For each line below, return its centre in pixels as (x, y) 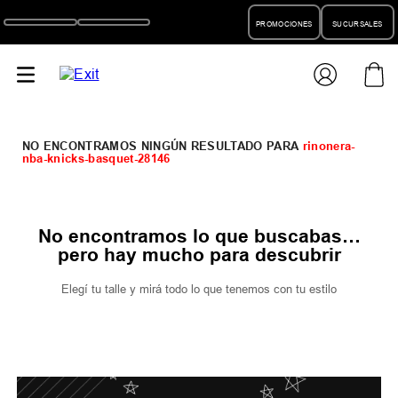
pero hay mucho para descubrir (199, 255)
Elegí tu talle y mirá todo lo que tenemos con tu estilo (199, 288)
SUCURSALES (358, 24)
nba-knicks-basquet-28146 (96, 158)
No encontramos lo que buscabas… (199, 236)
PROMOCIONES (284, 24)
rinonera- (329, 145)
